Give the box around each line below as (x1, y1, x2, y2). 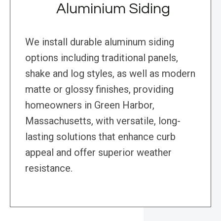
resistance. (25, 162, 73, 175)
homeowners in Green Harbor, (25, 99, 154, 111)
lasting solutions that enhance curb (25, 131, 176, 143)
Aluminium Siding (56, 1, 170, 17)
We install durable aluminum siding (25, 36, 174, 48)
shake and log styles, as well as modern (25, 68, 195, 80)
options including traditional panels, (25, 52, 178, 64)
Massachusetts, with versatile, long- (25, 115, 181, 127)
